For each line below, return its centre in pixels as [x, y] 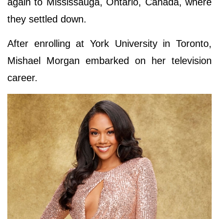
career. [22, 77]
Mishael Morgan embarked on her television [109, 60]
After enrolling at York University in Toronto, [109, 43]
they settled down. [47, 19]
